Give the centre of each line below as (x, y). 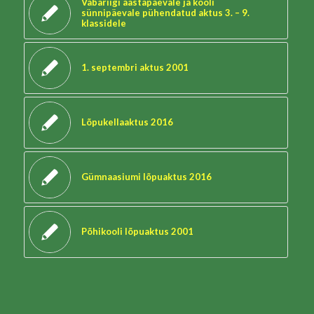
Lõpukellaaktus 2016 (127, 122)
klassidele (103, 23)
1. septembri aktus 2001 (135, 67)
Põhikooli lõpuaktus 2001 (137, 231)
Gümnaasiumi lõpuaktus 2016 (146, 177)
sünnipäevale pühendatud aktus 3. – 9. (165, 13)
